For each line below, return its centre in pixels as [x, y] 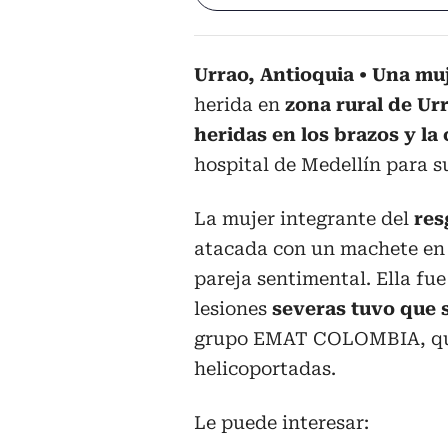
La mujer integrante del [304, 219]
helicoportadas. [265, 369]
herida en [239, 105]
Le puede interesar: [281, 423]
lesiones [233, 309]
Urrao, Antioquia [274, 75]
